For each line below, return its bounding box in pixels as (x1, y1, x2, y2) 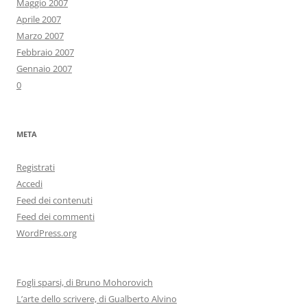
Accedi (16, 177, 42, 191)
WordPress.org (16, 227, 77, 240)
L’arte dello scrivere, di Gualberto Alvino (16, 293, 177, 306)
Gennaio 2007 (16, 62, 72, 75)
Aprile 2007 (16, 13, 61, 26)
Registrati (16, 161, 55, 174)
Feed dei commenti (16, 210, 95, 223)
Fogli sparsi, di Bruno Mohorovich (16, 276, 153, 289)
